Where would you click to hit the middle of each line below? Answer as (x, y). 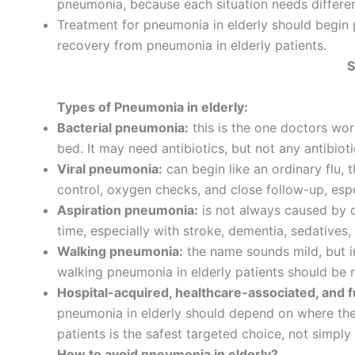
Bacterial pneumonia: (123, 127)
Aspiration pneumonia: (128, 210)
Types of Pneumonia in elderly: (153, 107)
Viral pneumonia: (110, 168)
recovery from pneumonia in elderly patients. (192, 46)
